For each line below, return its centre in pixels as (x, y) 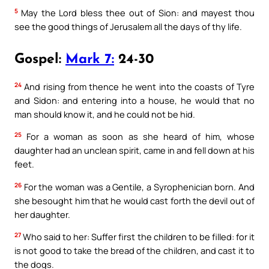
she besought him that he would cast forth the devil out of (134, 200)
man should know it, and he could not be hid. (105, 114)
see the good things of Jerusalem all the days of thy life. (128, 26)
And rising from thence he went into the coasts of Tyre (138, 86)
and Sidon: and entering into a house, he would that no (134, 100)
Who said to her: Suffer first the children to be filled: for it (138, 237)
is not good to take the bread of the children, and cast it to (134, 251)
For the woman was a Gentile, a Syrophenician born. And (138, 186)
